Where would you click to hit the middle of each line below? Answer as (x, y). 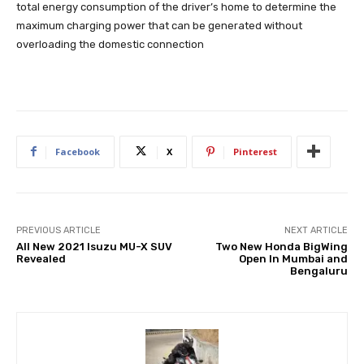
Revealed (41, 258)
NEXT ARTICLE (316, 230)
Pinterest (255, 151)
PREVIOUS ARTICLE (58, 230)
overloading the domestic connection (110, 44)
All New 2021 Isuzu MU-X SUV (94, 246)
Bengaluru (318, 271)
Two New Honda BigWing (281, 246)
